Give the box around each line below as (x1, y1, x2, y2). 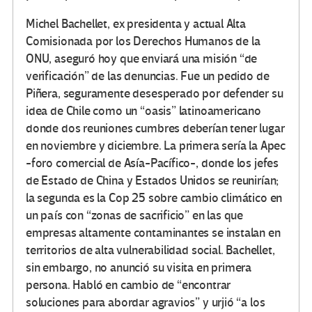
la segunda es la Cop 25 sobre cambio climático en (26, 190, 283, 205)
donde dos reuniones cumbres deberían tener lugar (26, 120, 285, 136)
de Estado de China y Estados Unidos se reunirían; (26, 173, 279, 188)
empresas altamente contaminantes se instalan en (26, 225, 281, 240)
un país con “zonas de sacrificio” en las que (26, 208, 244, 223)
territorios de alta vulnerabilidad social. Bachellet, (26, 242, 275, 258)
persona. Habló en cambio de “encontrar (26, 277, 231, 292)
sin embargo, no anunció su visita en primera (26, 260, 252, 275)
